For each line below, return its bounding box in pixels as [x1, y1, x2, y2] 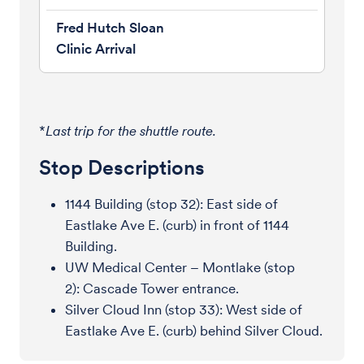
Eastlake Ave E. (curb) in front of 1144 [65, 217, 289, 233]
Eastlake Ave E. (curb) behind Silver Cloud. [65, 323, 323, 339]
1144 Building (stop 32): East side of [65, 196, 278, 212]
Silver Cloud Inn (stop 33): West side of [65, 301, 302, 318]
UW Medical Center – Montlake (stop [65, 259, 295, 275]
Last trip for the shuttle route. [45, 123, 216, 139]
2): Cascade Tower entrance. [65, 280, 239, 297]
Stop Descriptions [39, 155, 205, 180]
